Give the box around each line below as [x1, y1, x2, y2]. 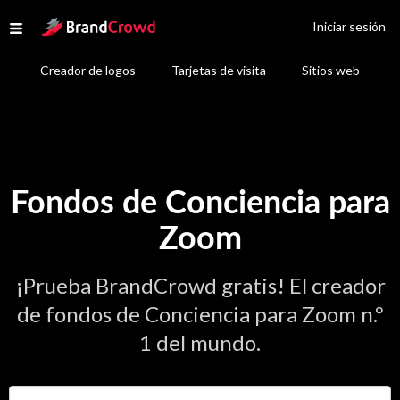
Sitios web [302, 62, 360, 78]
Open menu [15, 22, 85, 39]
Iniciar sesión [312, 19, 386, 34]
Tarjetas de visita [171, 62, 266, 78]
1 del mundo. [139, 329, 261, 355]
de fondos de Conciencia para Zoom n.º [16, 301, 384, 327]
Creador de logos [40, 62, 136, 78]
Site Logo [40, 15, 97, 32]
